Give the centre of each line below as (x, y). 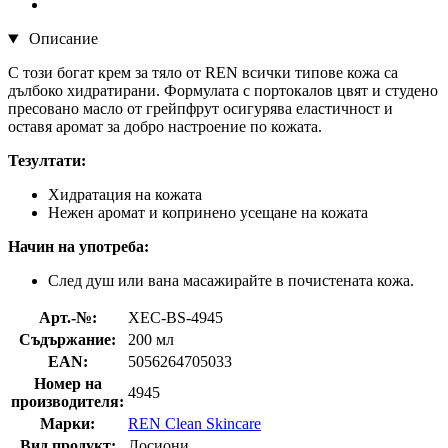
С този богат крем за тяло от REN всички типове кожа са (203, 73)
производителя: (67, 402)
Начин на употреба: (78, 247)
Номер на (67, 384)
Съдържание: (67, 340)
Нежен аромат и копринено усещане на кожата (208, 213)
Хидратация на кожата (125, 195)
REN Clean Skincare (194, 424)
